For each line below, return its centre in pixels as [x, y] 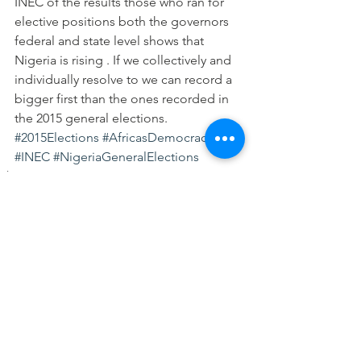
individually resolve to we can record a [125, 79]
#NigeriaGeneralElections [126, 157]
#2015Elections [57, 137]
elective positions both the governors [123, 21]
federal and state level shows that [111, 41]
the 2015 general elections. [91, 118]
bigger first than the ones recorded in [123, 99]
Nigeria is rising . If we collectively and [124, 60]
